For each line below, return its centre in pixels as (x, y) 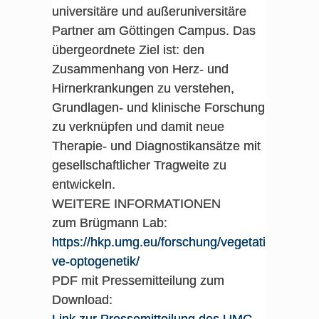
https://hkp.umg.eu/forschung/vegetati (158, 242)
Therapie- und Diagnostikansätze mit (156, 146)
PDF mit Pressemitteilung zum (138, 281)
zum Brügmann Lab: (109, 223)
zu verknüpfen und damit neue (138, 127)
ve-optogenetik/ (95, 261)
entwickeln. (83, 184)
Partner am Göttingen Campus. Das (153, 31)
